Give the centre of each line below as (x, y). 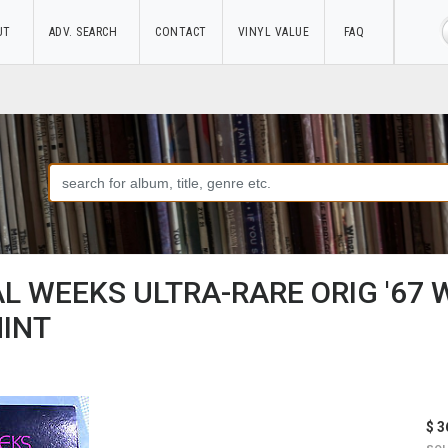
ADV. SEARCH (86, 32)
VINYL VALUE (273, 32)
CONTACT (181, 32)
